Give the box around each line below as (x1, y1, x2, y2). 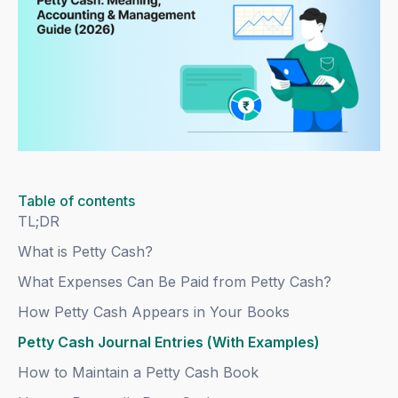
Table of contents (18, 192, 136, 211)
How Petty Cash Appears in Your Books (18, 303, 291, 322)
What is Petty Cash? (18, 243, 154, 261)
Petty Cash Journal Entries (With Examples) (18, 333, 321, 352)
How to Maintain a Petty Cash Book (18, 363, 259, 382)
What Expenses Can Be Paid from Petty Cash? (18, 273, 332, 291)
